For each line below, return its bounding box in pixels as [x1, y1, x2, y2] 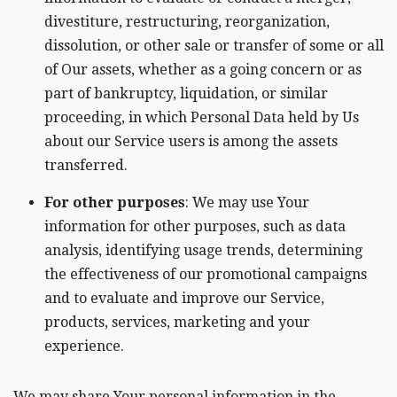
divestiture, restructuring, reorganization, [44, 13, 330, 31]
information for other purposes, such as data [44, 218, 346, 236]
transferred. [44, 157, 128, 175]
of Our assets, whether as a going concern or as [44, 61, 362, 79]
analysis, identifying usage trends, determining [44, 242, 362, 260]
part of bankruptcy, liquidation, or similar [44, 85, 328, 103]
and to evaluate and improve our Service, [44, 290, 324, 307]
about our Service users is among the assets [44, 133, 338, 151]
